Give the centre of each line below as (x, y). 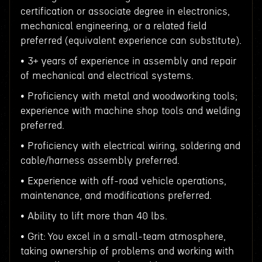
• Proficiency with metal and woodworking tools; (129, 96)
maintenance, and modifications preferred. (116, 196)
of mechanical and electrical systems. (107, 76)
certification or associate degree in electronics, (125, 11)
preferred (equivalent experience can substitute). (131, 41)
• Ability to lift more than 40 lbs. (94, 216)
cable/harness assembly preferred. (100, 161)
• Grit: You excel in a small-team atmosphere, (123, 237)
